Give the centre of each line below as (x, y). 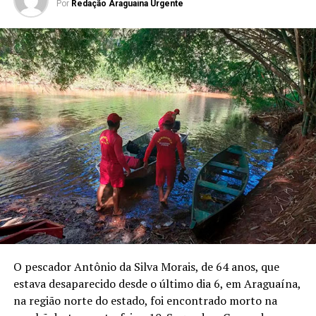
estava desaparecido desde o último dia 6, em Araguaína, (157, 284)
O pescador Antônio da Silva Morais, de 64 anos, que (146, 267)
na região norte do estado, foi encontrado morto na (145, 301)
